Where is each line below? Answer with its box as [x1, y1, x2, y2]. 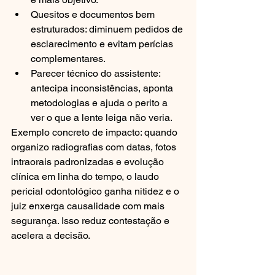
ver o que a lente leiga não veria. [31, 112, 172, 123]
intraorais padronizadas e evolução [11, 156, 166, 168]
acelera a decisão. [11, 230, 90, 241]
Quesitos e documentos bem [31, 9, 157, 20]
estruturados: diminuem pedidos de [31, 23, 185, 35]
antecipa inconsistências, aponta [31, 82, 176, 94]
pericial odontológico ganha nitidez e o [11, 185, 182, 197]
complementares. [31, 53, 106, 64]
